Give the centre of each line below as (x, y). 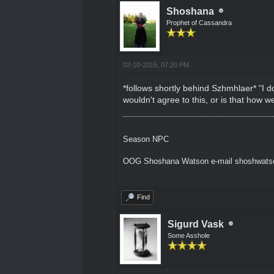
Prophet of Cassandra (199, 22)
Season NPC (146, 139)
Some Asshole (188, 235)
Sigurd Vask (195, 224)
